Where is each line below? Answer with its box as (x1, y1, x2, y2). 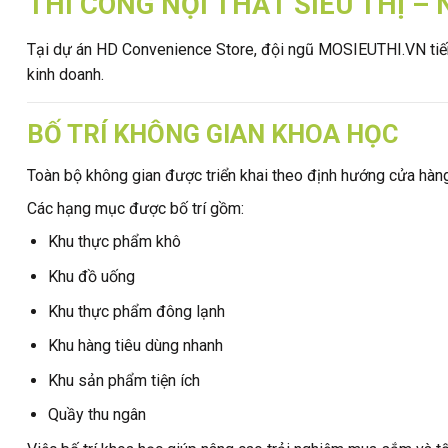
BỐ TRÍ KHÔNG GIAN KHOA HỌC (27, 118, 399, 149)
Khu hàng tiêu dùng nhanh (47, 336, 223, 356)
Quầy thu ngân (47, 405, 146, 425)
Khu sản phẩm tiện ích (47, 370, 200, 390)
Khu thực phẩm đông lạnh (47, 301, 225, 321)
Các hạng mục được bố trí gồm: (27, 199, 244, 219)
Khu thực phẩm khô (47, 232, 181, 252)
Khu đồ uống (47, 266, 135, 286)
